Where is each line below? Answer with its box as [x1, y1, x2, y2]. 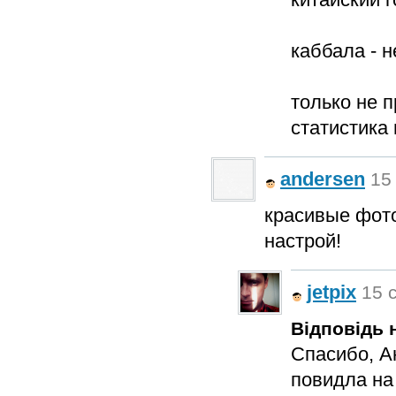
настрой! [264, 230, 341, 252]
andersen [280, 168, 365, 190]
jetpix [307, 281, 356, 303]
